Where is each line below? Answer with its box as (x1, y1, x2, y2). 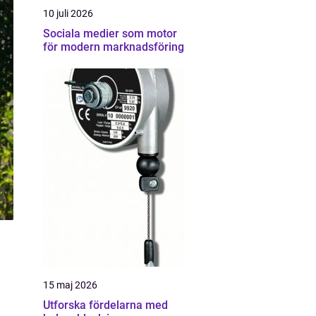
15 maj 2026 (43, 279, 97, 291)
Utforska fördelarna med (43, 298, 168, 312)
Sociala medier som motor (43, 27, 177, 40)
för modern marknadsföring (43, 40, 184, 54)
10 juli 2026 (43, 8, 93, 19)
